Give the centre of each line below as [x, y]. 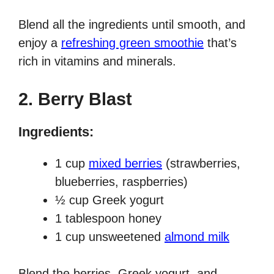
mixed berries [125, 164]
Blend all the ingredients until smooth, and [132, 25]
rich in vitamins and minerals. [97, 61]
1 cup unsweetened [110, 237]
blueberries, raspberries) [121, 182]
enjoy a [40, 43]
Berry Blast [85, 99]
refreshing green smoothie [132, 43]
